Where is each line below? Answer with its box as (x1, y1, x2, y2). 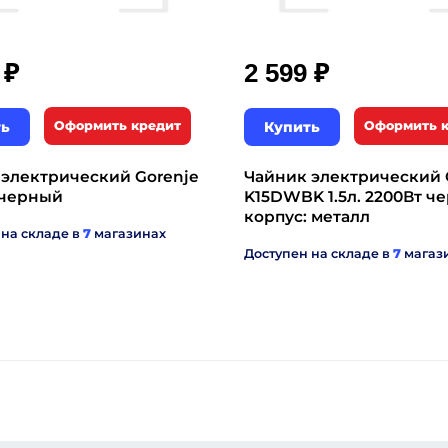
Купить (264, 118, 320, 136)
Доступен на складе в (244, 246, 393, 261)
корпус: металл (244, 207, 370, 226)
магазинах (91, 226, 166, 241)
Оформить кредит (54, 118, 181, 133)
